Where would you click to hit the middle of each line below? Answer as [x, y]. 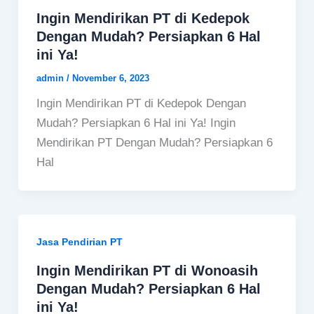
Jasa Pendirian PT [79, 242]
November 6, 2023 [110, 78]
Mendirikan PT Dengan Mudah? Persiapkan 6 [154, 143]
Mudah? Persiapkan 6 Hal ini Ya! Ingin [136, 123]
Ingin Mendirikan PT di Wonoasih [147, 270]
